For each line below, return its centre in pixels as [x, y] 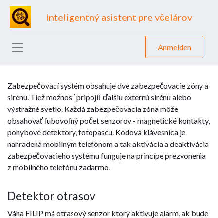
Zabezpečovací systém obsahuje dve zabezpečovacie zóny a [108, 85]
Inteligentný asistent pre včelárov [119, 17]
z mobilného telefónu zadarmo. [59, 167]
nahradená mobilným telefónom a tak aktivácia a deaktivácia [108, 144]
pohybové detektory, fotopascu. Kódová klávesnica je [96, 132]
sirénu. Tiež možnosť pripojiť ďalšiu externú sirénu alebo [99, 97]
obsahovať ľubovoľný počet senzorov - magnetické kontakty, [109, 120]
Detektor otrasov [51, 196]
